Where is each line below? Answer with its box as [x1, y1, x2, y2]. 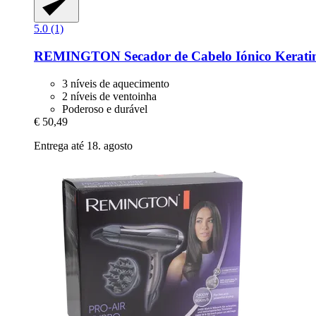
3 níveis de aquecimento [62, 77, 169, 90]
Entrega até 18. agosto [34, 139, 133, 152]
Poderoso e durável [62, 102, 147, 115]
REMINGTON [34, 48, 121, 63]
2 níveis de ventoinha [62, 90, 157, 102]
